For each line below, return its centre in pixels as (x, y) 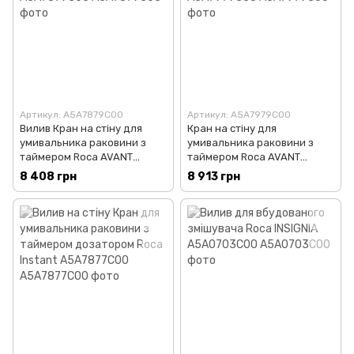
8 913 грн (214, 176)
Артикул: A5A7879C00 (72, 115)
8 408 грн (48, 176)
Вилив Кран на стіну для (81, 128)
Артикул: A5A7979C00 (239, 115)
